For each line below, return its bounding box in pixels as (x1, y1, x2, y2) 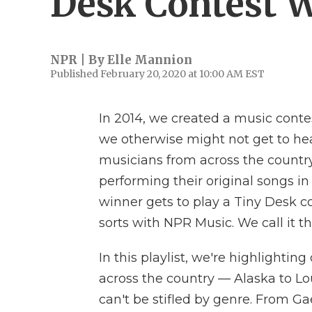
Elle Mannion (107, 52, 192, 68)
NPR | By (50, 52, 107, 68)
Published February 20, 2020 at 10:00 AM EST (50, 68, 265, 80)
